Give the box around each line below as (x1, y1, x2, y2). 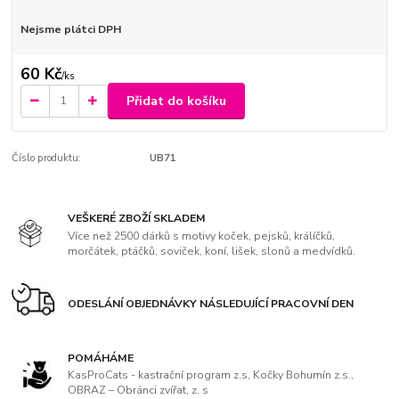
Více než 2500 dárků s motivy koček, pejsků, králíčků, (68, 229, 336, 244)
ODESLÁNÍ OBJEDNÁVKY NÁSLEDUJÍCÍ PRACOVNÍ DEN (68, 296, 354, 311)
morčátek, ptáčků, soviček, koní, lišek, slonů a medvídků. (68, 244, 356, 259)
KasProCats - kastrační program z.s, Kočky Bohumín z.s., (68, 368, 354, 383)
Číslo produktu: (12, 151, 82, 165)
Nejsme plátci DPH (20, 21, 121, 37)
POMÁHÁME (68, 350, 134, 365)
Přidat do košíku (126, 92, 226, 110)
